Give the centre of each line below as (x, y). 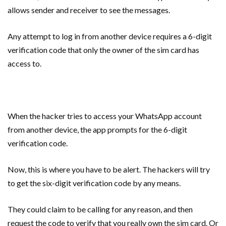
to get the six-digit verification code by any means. (94, 183)
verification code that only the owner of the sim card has (103, 49)
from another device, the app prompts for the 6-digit (97, 129)
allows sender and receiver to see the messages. (89, 10)
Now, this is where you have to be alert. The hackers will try (109, 169)
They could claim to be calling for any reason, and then (100, 209)
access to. (24, 63)
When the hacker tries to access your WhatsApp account (105, 116)
